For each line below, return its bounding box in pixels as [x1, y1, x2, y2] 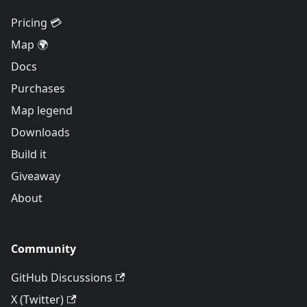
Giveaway [11, 169, 60, 184]
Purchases [11, 81, 65, 97]
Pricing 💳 [11, 15, 62, 31]
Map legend [11, 103, 73, 119]
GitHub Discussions [11, 270, 112, 286]
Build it [11, 147, 47, 162]
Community [11, 241, 76, 257]
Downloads [11, 125, 70, 140]
